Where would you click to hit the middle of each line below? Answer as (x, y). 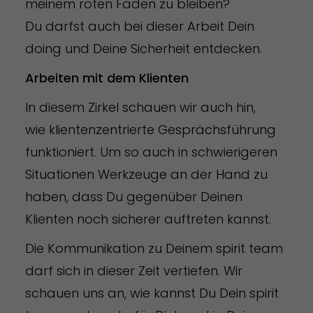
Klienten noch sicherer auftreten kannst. (148, 219)
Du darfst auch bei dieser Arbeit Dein (139, 26)
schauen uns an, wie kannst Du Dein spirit (152, 293)
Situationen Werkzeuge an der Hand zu (146, 174)
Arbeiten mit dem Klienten (107, 78)
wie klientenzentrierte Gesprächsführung (150, 129)
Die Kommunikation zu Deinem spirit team (154, 248)
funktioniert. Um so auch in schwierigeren (151, 152)
